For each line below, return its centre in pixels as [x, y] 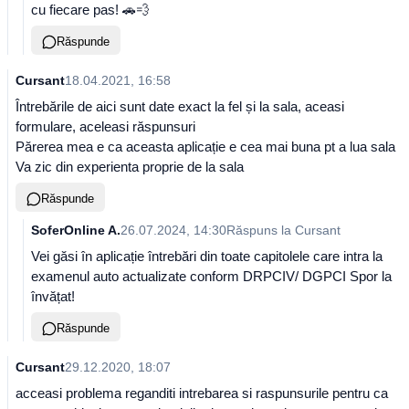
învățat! [53, 296]
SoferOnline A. [76, 230]
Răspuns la [261, 230]
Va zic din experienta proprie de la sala [130, 167]
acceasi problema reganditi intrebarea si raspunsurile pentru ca [202, 393]
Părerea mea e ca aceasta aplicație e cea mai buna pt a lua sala [205, 147]
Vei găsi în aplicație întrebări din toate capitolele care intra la [207, 256]
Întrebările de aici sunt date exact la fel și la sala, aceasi [180, 106]
